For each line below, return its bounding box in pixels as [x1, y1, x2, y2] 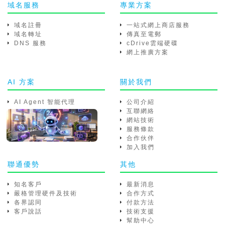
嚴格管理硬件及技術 [14, 189, 77, 197]
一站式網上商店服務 [127, 21, 190, 29]
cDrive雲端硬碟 [127, 39, 178, 47]
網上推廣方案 [127, 48, 169, 56]
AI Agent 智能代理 [14, 98, 75, 105]
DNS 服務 [14, 39, 47, 47]
